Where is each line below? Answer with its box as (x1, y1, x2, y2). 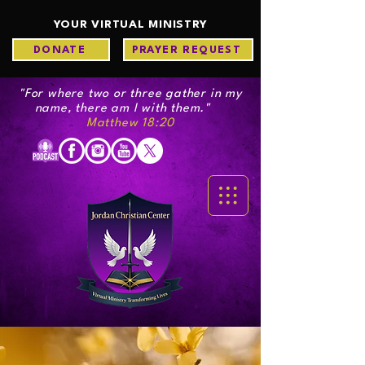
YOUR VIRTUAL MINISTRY (53, 19, 208, 30)
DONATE (33, 44, 86, 55)
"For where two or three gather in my (19, 88, 242, 100)
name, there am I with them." (34, 103, 226, 115)
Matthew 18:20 (86, 117, 175, 130)
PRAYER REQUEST (131, 44, 242, 55)
